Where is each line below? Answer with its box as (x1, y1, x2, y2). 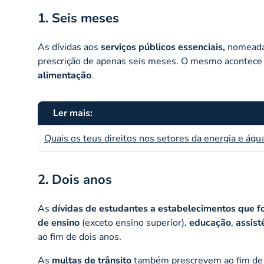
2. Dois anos (38, 171, 112, 189)
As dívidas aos (38, 41, 101, 54)
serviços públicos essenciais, (101, 41, 225, 54)
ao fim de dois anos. (38, 230, 121, 243)
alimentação (38, 69, 91, 82)
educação (189, 216, 231, 229)
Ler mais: (53, 107, 93, 120)
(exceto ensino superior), (80, 216, 189, 229)
